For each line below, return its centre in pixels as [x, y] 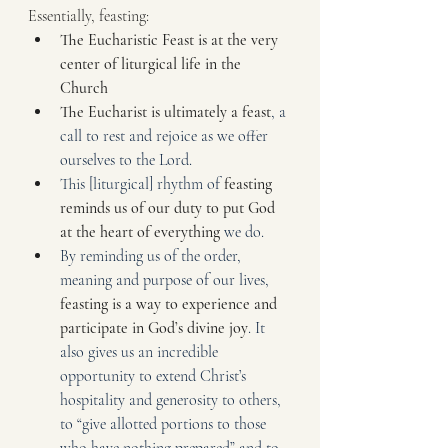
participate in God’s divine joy [154, 327]
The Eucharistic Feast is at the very [171, 39]
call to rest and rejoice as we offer [166, 135]
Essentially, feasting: [88, 15]
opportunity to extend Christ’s [155, 375]
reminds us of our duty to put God [169, 207]
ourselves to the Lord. [126, 159]
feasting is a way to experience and [170, 303]
